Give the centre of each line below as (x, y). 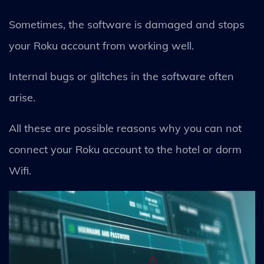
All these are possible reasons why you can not (125, 128)
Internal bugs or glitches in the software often (121, 76)
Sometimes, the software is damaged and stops (127, 24)
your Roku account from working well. (101, 46)
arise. (22, 98)
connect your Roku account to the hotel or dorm (125, 149)
